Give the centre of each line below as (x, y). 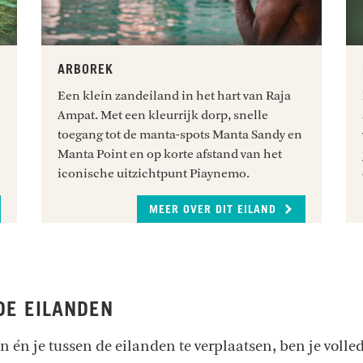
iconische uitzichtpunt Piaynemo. (153, 173)
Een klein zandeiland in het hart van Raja (174, 95)
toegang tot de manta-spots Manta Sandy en (179, 134)
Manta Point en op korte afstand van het (169, 154)
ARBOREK (85, 69)
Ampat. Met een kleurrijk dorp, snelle (162, 115)
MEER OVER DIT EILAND (215, 209)
